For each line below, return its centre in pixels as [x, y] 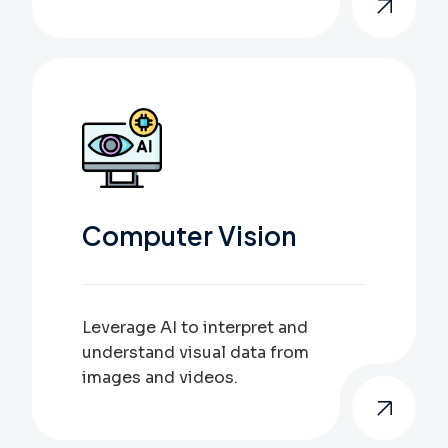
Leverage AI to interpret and [195, 327]
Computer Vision [189, 235]
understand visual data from [195, 352]
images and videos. [160, 377]
